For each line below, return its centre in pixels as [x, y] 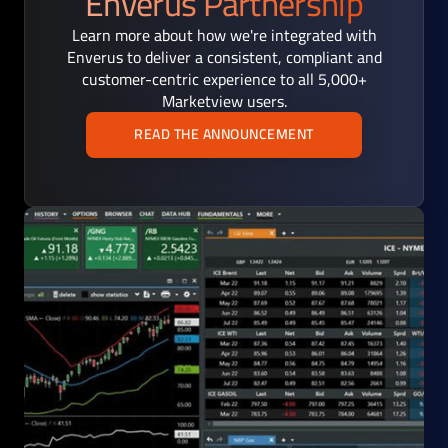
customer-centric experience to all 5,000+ [224, 78]
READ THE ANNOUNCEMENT [224, 134]
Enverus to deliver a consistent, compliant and [224, 56]
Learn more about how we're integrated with [224, 34]
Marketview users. [224, 100]
